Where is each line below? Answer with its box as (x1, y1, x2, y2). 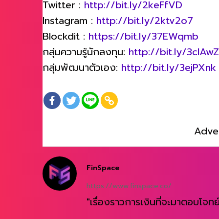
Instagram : (43, 13, 96, 28)
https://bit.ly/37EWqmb (88, 28, 198, 44)
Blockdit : (43, 28, 88, 44)
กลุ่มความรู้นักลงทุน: (43, 44, 129, 59)
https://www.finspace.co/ (87, 180, 172, 191)
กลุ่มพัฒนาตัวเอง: (43, 60, 121, 75)
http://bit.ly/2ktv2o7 (96, 13, 193, 28)
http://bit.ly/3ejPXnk (121, 60, 216, 75)
